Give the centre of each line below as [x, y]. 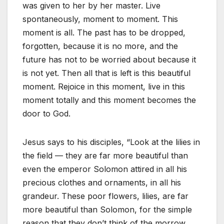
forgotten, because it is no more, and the [100, 46]
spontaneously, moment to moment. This [100, 19]
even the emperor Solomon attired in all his [105, 169]
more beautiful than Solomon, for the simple [107, 210]
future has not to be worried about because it [109, 60]
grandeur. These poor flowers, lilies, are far [105, 196]
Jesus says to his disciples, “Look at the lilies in [111, 142]
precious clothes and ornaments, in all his [102, 183]
